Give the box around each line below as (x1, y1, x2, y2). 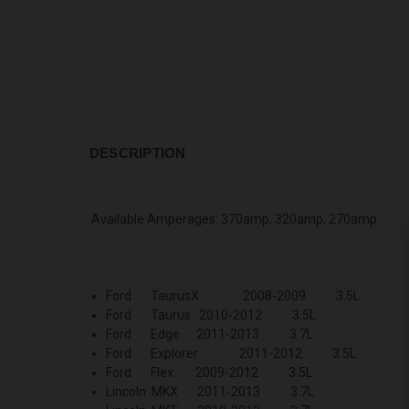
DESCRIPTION (89, 144, 186, 161)
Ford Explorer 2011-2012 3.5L (106, 345, 357, 361)
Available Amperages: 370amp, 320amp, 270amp (91, 211, 377, 226)
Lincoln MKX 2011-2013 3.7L (106, 383, 315, 399)
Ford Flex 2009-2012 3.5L (106, 364, 313, 380)
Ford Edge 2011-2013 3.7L (106, 326, 314, 341)
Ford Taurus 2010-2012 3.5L (106, 307, 317, 322)
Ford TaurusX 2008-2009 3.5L (106, 288, 361, 303)
